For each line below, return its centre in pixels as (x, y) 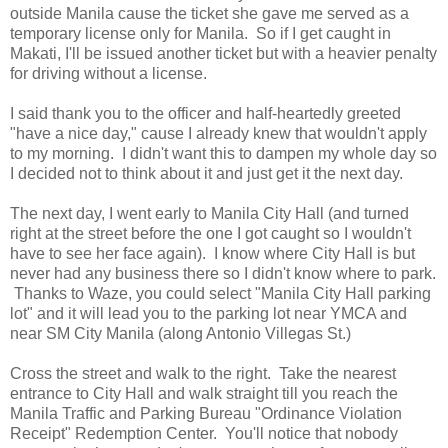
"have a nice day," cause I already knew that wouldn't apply (218, 134)
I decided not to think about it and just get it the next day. (206, 174)
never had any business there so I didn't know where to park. (223, 274)
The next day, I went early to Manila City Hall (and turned (209, 214)
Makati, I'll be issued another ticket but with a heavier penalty (223, 54)
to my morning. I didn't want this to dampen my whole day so (223, 154)
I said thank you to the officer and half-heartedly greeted (205, 114)
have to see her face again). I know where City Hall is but (212, 254)
